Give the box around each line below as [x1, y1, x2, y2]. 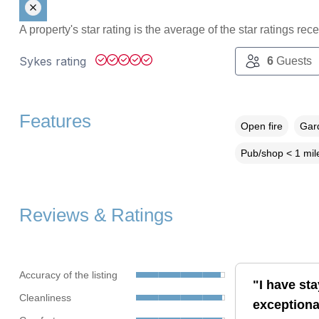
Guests [273, 55, 312, 68]
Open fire [240, 120, 283, 132]
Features [19, 111, 91, 132]
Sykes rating [19, 54, 90, 69]
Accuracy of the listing [19, 268, 117, 281]
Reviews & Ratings [19, 205, 173, 226]
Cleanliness [19, 291, 71, 303]
